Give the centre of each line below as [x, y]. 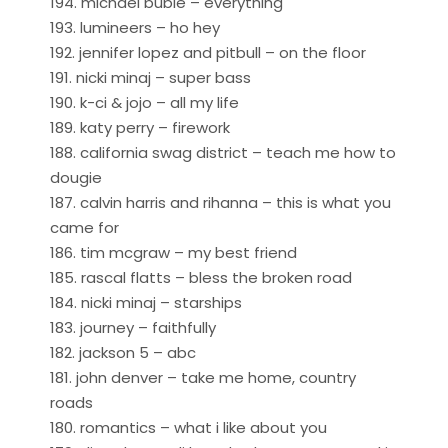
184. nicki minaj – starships [146, 302]
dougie [76, 177]
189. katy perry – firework [140, 127]
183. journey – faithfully [133, 327]
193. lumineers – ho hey [135, 27]
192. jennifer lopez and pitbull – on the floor [208, 52]
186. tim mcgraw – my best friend [173, 252]
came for [84, 227]
